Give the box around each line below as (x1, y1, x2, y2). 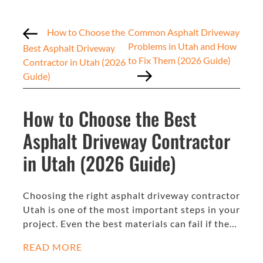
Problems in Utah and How (128, 41, 237, 52)
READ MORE (23, 241, 82, 252)
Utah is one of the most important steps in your (23, 203, 240, 215)
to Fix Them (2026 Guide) (128, 55, 231, 66)
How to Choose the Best (23, 104, 197, 132)
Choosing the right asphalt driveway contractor (23, 189, 240, 201)
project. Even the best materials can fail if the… (23, 217, 237, 229)
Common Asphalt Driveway (128, 26, 240, 38)
